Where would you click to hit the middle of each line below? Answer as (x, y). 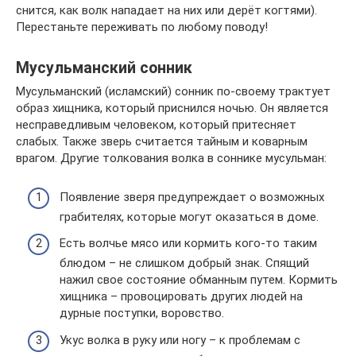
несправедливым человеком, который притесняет (156, 125)
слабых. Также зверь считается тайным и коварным (162, 142)
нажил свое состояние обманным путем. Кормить (199, 280)
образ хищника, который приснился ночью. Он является (172, 108)
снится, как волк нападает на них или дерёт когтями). (166, 11)
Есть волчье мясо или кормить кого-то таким (188, 244)
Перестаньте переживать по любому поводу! (142, 27)
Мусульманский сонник (104, 68)
